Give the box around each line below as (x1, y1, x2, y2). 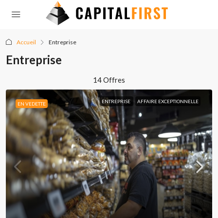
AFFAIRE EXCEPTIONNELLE (137, 98, 199, 104)
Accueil (17, 38, 36, 46)
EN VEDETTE (18, 101, 46, 107)
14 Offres (93, 75, 125, 84)
